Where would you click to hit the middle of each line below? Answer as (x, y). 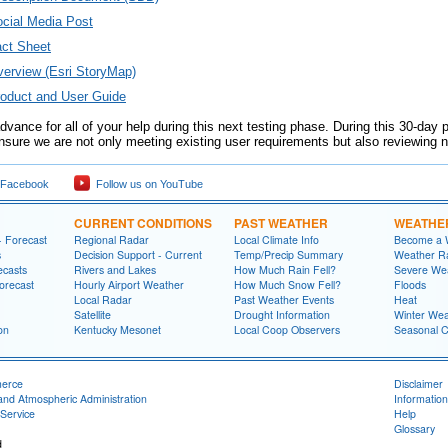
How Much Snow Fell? (287, 284)
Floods (410, 284)
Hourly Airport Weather (129, 284)
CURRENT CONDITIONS (143, 223)
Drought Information (282, 314)
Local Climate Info (276, 239)
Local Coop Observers (287, 329)
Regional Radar (111, 239)
